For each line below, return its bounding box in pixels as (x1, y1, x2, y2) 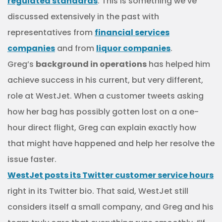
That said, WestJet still (96, 185, 188, 197)
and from (55, 43, 96, 54)
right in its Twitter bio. (7, 185, 96, 197)
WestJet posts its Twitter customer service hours (7, 169, 214, 181)
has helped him (147, 58, 210, 70)
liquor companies (96, 43, 170, 54)
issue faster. (7, 154, 56, 165)
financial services (95, 27, 169, 38)
